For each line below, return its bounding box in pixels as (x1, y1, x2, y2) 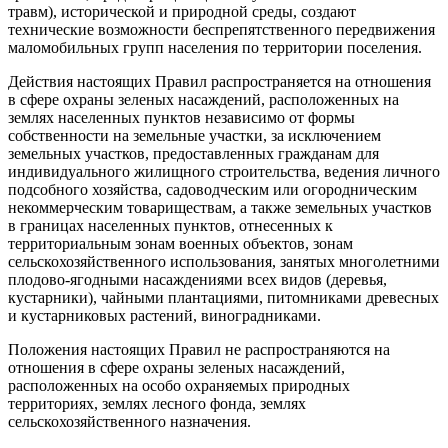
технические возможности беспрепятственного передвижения (8, 20, 435, 38)
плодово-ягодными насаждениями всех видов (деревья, (8, 270, 387, 288)
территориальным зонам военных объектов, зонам (8, 234, 353, 252)
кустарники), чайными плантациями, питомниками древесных (8, 288, 439, 306)
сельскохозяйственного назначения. (8, 412, 251, 430)
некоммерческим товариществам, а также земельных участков (8, 198, 432, 216)
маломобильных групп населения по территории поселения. (8, 38, 422, 56)
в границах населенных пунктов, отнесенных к (8, 216, 333, 234)
